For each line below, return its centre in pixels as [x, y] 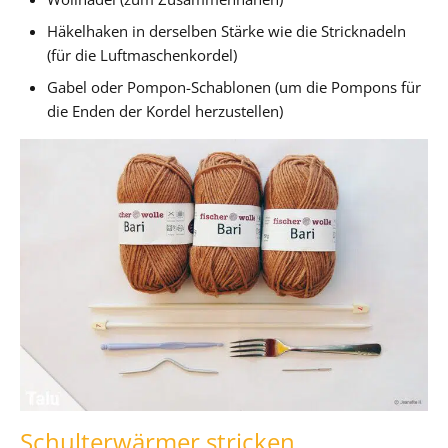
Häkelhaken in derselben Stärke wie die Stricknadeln [227, 30]
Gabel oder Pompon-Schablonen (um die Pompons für [234, 86]
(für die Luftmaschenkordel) [142, 54]
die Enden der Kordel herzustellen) [165, 110]
